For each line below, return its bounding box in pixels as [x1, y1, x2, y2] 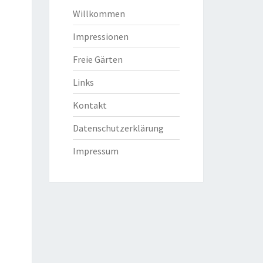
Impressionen [72, 31, 129, 42]
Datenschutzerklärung [72, 122, 164, 134]
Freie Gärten [72, 53, 123, 65]
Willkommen [72, 8, 125, 19]
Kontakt [72, 99, 107, 111]
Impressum [72, 145, 119, 157]
